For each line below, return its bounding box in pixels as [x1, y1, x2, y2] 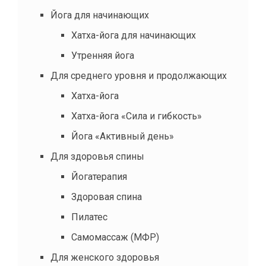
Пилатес [71, 211, 107, 223]
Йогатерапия [71, 170, 127, 182]
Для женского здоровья [50, 251, 159, 263]
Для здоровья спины [50, 150, 144, 162]
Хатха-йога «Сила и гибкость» [71, 110, 202, 122]
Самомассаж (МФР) [71, 231, 159, 243]
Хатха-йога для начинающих [71, 29, 196, 41]
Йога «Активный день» [71, 130, 174, 142]
